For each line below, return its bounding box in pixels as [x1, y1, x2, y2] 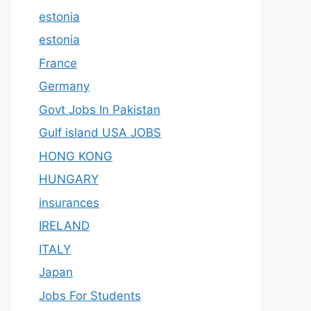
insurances [39, 195, 99, 210]
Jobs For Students [39, 288, 141, 303]
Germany [39, 79, 90, 93]
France [39, 56, 77, 70]
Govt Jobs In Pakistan [39, 102, 160, 117]
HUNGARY [39, 172, 99, 186]
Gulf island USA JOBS [39, 126, 161, 140]
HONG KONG [39, 149, 112, 163]
